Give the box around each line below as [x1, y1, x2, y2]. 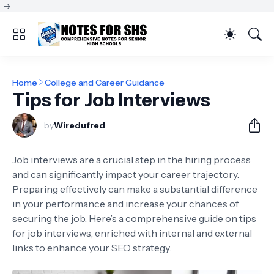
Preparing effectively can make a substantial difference [12, 183, 257, 195]
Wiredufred [54, 120, 105, 131]
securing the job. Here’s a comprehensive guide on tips [12, 212, 256, 224]
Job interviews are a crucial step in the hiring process [12, 154, 251, 166]
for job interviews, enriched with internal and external [12, 227, 252, 239]
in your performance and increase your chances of [12, 198, 239, 210]
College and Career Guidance [45, 76, 165, 88]
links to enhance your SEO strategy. [12, 242, 171, 254]
